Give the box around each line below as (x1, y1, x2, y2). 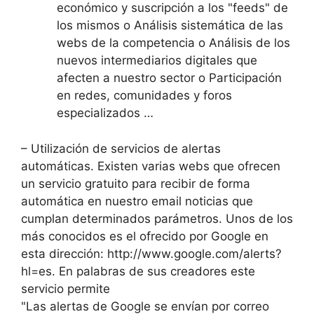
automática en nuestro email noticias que (21, 193, 253, 208)
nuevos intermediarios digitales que (57, 53, 257, 67)
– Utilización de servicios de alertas (21, 141, 221, 156)
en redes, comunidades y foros (57, 88, 232, 102)
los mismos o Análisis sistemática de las (57, 18, 283, 32)
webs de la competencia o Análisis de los (57, 36, 290, 50)
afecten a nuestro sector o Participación (57, 71, 282, 85)
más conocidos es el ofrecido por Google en (21, 228, 268, 243)
